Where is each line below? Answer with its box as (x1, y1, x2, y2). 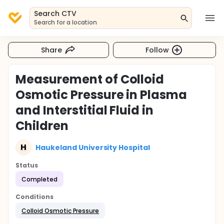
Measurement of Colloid (15, 71, 164, 87)
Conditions (15, 192, 53, 201)
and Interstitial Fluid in (15, 102, 154, 118)
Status (15, 161, 38, 169)
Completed (21, 174, 57, 183)
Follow (145, 44, 169, 55)
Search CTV (34, 8, 76, 18)
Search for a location (34, 18, 97, 26)
